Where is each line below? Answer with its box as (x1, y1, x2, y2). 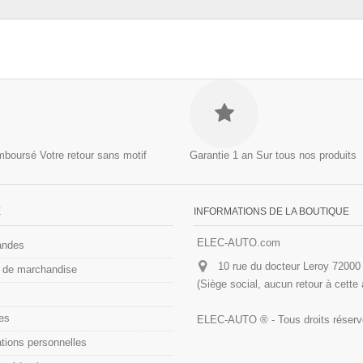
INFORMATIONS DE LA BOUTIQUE (194, 205, 349, 217)
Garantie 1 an (190, 148, 253, 161)
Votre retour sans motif (40, 148, 147, 161)
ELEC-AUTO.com (197, 236, 280, 249)
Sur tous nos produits (256, 148, 357, 161)
